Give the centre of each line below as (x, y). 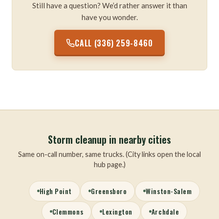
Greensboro (109, 191)
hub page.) (109, 164)
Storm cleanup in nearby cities (109, 139)
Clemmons (68, 211)
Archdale (165, 211)
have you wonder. (109, 17)
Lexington (117, 211)
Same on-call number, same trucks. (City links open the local (109, 154)
